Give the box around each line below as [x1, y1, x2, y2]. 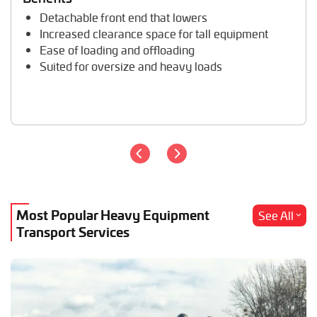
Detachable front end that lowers [40, 9, 207, 26]
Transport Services [16, 221, 129, 241]
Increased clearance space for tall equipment [40, 25, 268, 42]
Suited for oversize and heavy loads [40, 58, 222, 75]
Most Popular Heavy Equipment [16, 204, 209, 224]
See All [258, 207, 294, 224]
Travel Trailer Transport [11, 13, 132, 30]
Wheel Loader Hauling [11, 30, 125, 47]
